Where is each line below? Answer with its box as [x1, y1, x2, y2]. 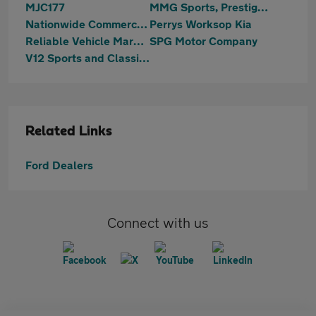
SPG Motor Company [150, 34, 257, 47]
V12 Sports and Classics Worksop [139, 51, 150, 64]
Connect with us [107, 214, 209, 231]
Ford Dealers [25, 158, 93, 171]
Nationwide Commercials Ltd [137, 17, 147, 30]
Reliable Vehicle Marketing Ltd [133, 34, 144, 47]
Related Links [25, 124, 112, 138]
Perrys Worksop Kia [150, 17, 252, 30]
